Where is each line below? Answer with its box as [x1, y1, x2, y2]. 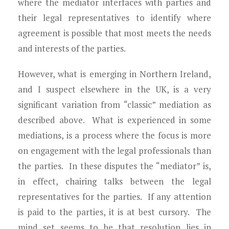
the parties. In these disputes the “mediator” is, [18, 160, 211, 172]
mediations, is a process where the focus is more [18, 129, 211, 141]
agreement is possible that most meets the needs [18, 27, 211, 39]
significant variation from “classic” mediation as [18, 99, 211, 110]
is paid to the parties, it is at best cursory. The [18, 206, 211, 218]
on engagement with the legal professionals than [18, 145, 211, 156]
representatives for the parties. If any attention [18, 191, 211, 202]
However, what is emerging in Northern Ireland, [18, 68, 211, 80]
